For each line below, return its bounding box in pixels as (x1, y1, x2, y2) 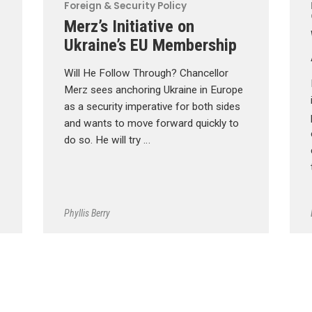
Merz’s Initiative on (63, 16, 194, 37)
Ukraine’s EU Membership (63, 35, 237, 56)
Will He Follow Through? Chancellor (63, 67, 228, 80)
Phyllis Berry (63, 207, 110, 219)
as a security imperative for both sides (63, 100, 240, 114)
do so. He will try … (63, 134, 150, 147)
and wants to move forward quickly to (63, 117, 239, 130)
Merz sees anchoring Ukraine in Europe (63, 84, 243, 97)
